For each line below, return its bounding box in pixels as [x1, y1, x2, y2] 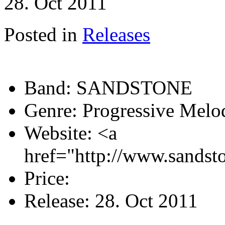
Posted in [4, 24, 77, 46]
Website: [24, 122, 92, 144]
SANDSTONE [71, 77, 192, 99]
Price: [24, 167, 70, 189]
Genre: [24, 99, 77, 122]
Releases [82, 24, 150, 46]
